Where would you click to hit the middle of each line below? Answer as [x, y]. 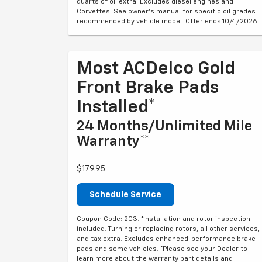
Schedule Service [125, 194]
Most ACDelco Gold [156, 69]
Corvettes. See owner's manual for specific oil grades [166, 11]
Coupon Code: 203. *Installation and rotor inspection [163, 219]
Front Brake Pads [148, 88]
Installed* [116, 107]
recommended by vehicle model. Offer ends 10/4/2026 [167, 21]
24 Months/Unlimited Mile [164, 126]
